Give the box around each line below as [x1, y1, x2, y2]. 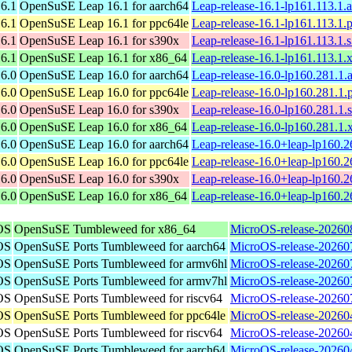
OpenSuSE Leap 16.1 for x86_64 [20, 50, 187, 64]
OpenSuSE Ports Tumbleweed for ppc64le [14, 308, 225, 322]
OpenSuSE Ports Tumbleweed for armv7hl [14, 273, 227, 288]
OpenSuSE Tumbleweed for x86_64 [14, 222, 196, 236]
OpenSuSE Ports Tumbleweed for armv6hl [14, 256, 227, 270]
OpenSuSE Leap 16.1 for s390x [20, 33, 179, 47]
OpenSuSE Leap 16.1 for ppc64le [20, 16, 189, 30]
